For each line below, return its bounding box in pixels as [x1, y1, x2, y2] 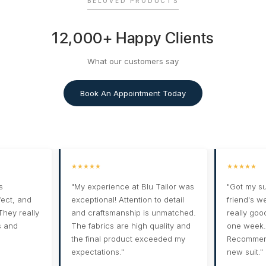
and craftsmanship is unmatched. [71, 208, 197, 218]
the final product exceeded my [71, 234, 186, 244]
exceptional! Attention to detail [71, 195, 185, 205]
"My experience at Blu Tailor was [71, 182, 195, 192]
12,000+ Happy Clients [52, 27, 214, 49]
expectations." [71, 247, 125, 257]
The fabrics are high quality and [71, 221, 191, 231]
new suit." [226, 247, 263, 257]
